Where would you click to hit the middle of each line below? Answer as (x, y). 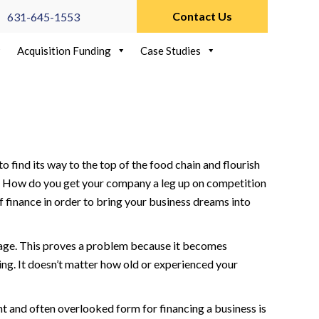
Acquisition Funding (64, 51)
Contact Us (202, 16)
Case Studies (171, 51)
